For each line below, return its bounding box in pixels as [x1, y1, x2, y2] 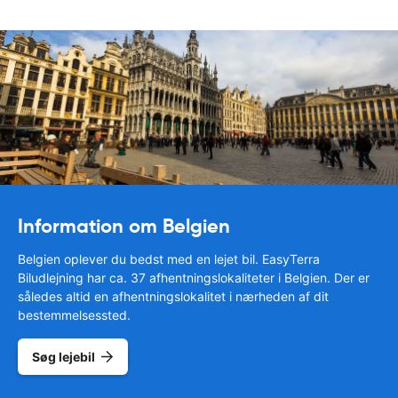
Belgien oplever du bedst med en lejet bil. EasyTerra [18, 251, 320, 267]
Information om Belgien [18, 214, 230, 239]
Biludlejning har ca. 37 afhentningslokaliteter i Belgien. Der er [18, 270, 370, 286]
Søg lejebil [32, 349, 95, 365]
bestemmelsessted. [18, 307, 131, 323]
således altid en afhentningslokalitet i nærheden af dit [18, 289, 329, 305]
